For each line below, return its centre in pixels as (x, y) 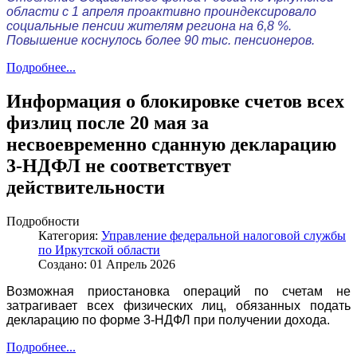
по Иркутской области (99, 249)
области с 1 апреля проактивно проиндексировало (161, 11)
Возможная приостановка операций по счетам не (178, 291)
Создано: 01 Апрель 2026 (107, 264)
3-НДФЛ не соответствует (119, 165)
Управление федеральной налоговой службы (224, 235)
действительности (86, 187)
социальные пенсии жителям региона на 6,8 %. (149, 25)
